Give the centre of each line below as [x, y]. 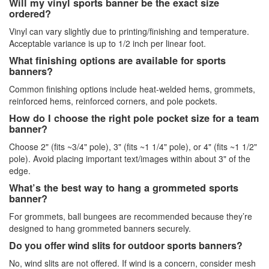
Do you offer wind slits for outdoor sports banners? [126, 245]
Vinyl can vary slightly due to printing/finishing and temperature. [129, 31]
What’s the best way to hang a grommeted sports [124, 187]
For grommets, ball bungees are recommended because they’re [131, 216]
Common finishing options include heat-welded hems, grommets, [132, 89]
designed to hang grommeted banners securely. [100, 228]
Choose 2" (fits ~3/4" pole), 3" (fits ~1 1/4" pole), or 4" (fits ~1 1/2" [133, 146]
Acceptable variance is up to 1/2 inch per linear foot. [107, 43]
